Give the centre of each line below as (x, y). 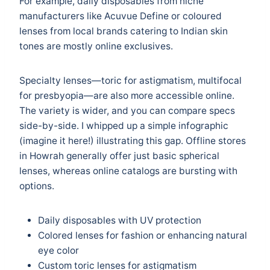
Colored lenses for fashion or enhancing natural (143, 235)
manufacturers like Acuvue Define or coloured (121, 16)
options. (37, 186)
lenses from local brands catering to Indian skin (124, 31)
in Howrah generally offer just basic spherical (119, 155)
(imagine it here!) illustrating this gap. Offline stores (133, 140)
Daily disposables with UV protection (120, 220)
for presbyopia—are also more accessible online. (127, 95)
